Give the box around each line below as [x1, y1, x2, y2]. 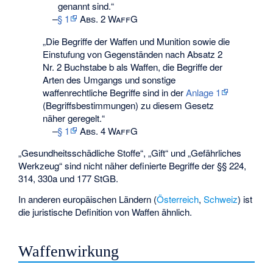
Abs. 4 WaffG [77, 124, 138, 137]
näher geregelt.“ [43, 111, 105, 124]
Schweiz [204, 193, 238, 206]
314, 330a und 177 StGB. [18, 171, 119, 185]
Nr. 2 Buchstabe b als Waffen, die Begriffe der [43, 60, 223, 73]
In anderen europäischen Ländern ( [18, 193, 157, 206]
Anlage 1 [186, 85, 221, 99]
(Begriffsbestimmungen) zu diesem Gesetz [43, 98, 214, 112]
